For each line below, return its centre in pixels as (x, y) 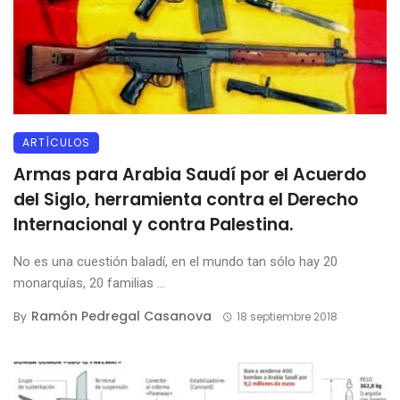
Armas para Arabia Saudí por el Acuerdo (190, 175)
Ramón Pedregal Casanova (121, 317)
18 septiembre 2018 (287, 317)
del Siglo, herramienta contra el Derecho (186, 200)
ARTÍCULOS (56, 143)
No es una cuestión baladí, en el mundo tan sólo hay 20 (175, 262)
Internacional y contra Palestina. (154, 225)
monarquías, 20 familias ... (89, 283)
